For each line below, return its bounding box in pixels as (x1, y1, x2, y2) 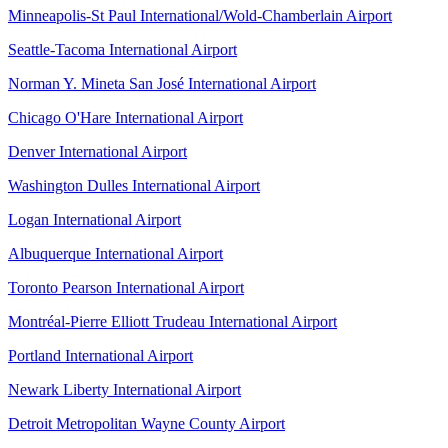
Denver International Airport (8, 142, 187, 160)
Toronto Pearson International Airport (8, 278, 244, 296)
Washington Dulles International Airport (8, 176, 260, 194)
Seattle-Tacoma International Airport (8, 40, 237, 58)
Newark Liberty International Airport (8, 380, 241, 398)
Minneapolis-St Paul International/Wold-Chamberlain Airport (8, 6, 392, 24)
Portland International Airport (8, 346, 193, 364)
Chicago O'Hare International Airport (8, 108, 243, 126)
